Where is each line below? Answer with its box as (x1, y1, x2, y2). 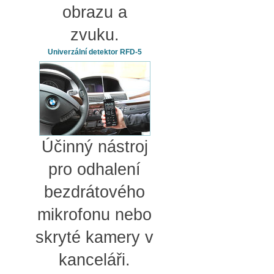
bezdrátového (44, 183, 145, 201)
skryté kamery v (35, 228, 154, 246)
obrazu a (62, 3, 127, 21)
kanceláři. (59, 251, 130, 269)
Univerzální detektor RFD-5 (47, 48, 142, 56)
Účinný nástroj (41, 138, 148, 156)
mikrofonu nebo (37, 206, 152, 224)
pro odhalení (48, 160, 141, 179)
